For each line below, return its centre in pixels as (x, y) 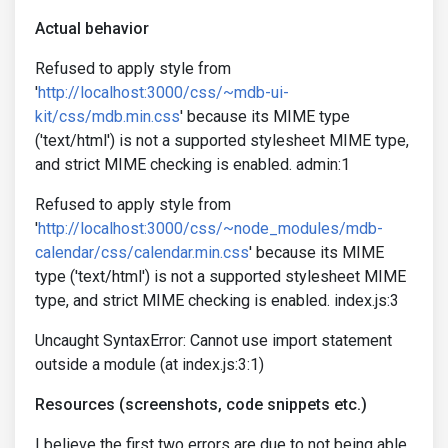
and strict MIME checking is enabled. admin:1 (192, 164)
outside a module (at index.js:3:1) (149, 364)
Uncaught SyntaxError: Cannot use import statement (213, 340)
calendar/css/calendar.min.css (142, 252)
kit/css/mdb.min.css (107, 116)
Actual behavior (92, 28)
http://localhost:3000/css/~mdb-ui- (163, 92)
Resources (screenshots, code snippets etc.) (201, 404)
